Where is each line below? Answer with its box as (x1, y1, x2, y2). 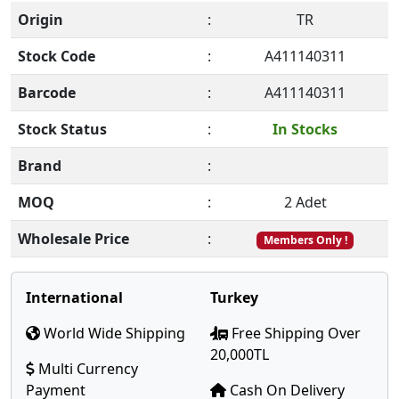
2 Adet (283, 192, 327, 212)
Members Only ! (263, 232, 347, 248)
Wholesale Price (18, 229, 129, 248)
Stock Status (18, 119, 107, 139)
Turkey (210, 288, 258, 307)
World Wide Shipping (40, 323, 185, 343)
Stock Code (18, 46, 95, 66)
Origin (18, 10, 63, 29)
